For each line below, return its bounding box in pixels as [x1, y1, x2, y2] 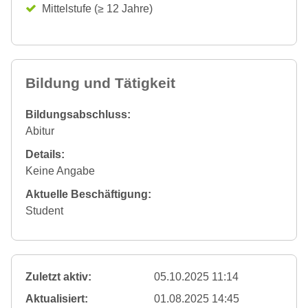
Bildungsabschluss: [25, 109, 131, 120]
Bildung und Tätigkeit [25, 75, 175, 91]
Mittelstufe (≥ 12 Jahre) [42, 3, 153, 14]
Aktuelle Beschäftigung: [25, 188, 151, 200]
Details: [25, 148, 65, 160]
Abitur [25, 125, 54, 137]
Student [25, 205, 63, 217]
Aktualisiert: [25, 293, 88, 305]
